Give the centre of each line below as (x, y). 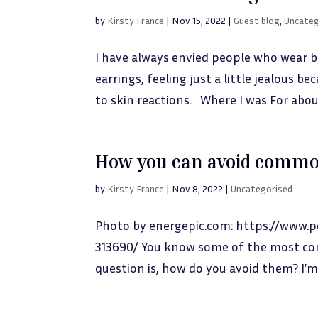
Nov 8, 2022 (198, 188)
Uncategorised (262, 188)
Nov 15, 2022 (199, 20)
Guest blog (257, 20)
